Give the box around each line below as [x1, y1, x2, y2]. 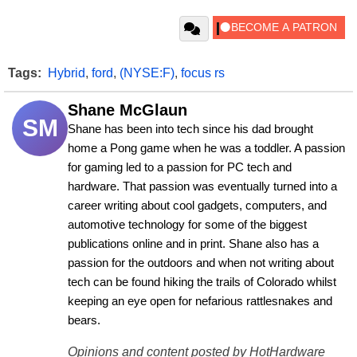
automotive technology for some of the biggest [68, 218, 307, 231]
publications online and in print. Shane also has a [68, 237, 319, 250]
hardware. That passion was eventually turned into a [68, 179, 337, 193]
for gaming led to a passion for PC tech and [68, 160, 292, 174]
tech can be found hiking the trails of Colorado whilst [68, 275, 336, 288]
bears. [68, 313, 100, 327]
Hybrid [48, 65, 85, 80]
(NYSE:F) [120, 65, 175, 80]
